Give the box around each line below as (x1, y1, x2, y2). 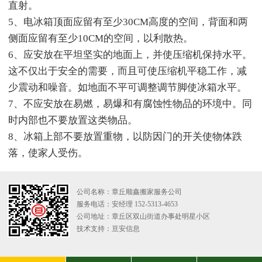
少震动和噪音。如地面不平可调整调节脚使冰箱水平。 (8, 81, 247, 93)
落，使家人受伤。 (8, 147, 88, 158)
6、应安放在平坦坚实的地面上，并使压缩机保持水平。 (8, 49, 252, 60)
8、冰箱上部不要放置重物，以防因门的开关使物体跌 (8, 130, 242, 142)
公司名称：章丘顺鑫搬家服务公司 (77, 188, 182, 196)
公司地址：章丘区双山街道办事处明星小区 (77, 212, 211, 221)
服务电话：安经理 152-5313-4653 (77, 200, 178, 209)
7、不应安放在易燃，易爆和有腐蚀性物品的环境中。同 (8, 98, 252, 109)
